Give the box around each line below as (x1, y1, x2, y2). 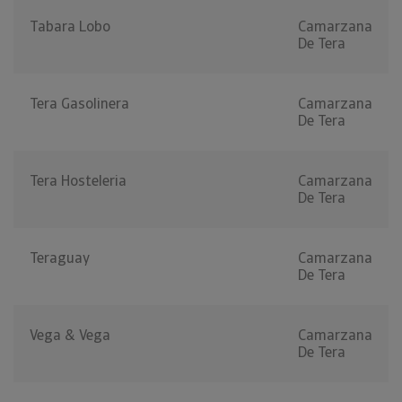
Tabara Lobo (30, 17, 110, 37)
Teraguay (30, 249, 90, 268)
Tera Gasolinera (30, 94, 129, 114)
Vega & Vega (30, 326, 110, 345)
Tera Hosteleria (30, 171, 127, 191)
